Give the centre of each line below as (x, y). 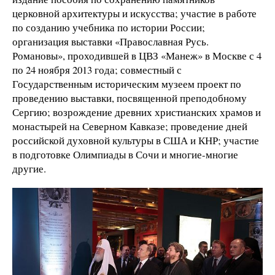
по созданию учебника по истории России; (109, 28)
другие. (29, 169)
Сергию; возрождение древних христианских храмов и (137, 112)
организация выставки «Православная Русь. (110, 42)
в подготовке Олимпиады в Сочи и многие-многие (125, 155)
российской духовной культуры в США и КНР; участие (136, 141)
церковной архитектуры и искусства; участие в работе (134, 14)
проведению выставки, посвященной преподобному (130, 98)
